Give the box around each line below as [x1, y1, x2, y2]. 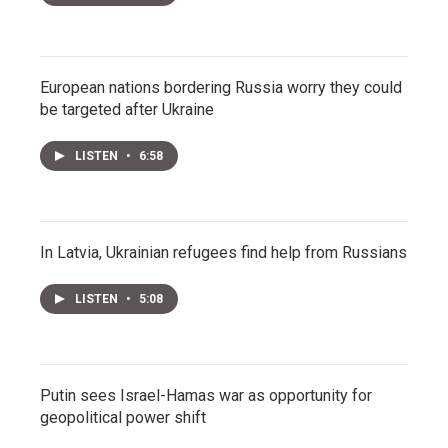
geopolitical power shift [40, 408, 206, 427]
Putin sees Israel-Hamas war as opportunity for [40, 386, 372, 405]
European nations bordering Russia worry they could [40, 78, 402, 97]
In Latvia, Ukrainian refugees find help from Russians [40, 243, 407, 262]
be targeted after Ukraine [40, 100, 214, 119]
